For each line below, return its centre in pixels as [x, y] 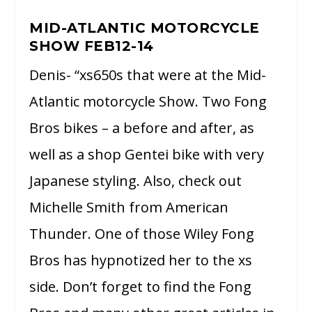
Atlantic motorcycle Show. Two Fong [148, 101]
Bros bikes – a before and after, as [142, 127]
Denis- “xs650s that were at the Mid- [148, 75]
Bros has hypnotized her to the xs [141, 260]
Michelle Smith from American [129, 207]
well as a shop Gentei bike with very [147, 154]
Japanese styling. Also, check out [136, 180]
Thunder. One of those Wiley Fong [142, 233]
